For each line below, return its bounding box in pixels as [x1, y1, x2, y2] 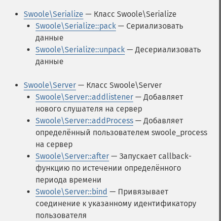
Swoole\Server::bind [36, 187, 108, 196]
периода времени [36, 175, 102, 184]
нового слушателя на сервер [36, 104, 142, 113]
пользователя [36, 211, 87, 220]
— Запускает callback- [109, 151, 191, 161]
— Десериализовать [125, 45, 201, 54]
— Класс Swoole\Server [76, 80, 162, 90]
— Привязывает [108, 187, 168, 196]
